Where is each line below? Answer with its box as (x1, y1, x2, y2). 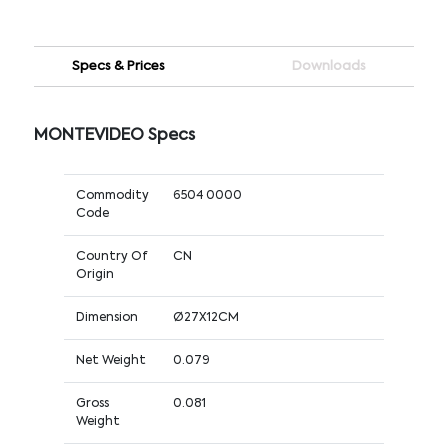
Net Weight (75, 354, 146, 367)
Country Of (75, 250, 148, 263)
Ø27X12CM (172, 311, 239, 324)
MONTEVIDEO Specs (33, 127, 195, 144)
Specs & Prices (72, 59, 166, 73)
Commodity (75, 189, 149, 202)
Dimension (75, 311, 138, 324)
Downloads (292, 59, 367, 73)
